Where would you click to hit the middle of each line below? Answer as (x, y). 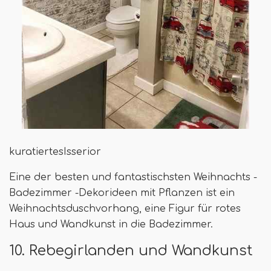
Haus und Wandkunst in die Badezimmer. (111, 225)
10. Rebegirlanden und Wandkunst (131, 251)
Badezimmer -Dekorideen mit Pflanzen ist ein (122, 193)
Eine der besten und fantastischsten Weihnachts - (133, 178)
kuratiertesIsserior (55, 152)
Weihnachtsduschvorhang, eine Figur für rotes (125, 209)
